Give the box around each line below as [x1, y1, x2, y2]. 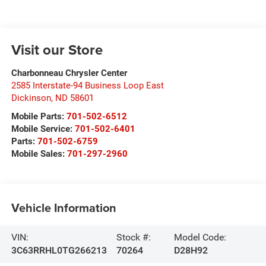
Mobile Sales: [11, 148, 67, 159]
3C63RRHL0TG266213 [11, 245, 107, 256]
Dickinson [11, 92, 51, 103]
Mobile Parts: [11, 110, 64, 122]
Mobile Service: [11, 123, 72, 134]
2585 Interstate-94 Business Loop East [11, 80, 164, 91]
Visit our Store [11, 39, 103, 60]
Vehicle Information [11, 199, 116, 217]
